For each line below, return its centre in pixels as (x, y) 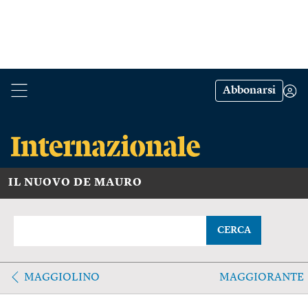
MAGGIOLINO (62, 277)
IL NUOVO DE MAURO (75, 183)
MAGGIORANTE (261, 277)
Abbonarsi (249, 91)
